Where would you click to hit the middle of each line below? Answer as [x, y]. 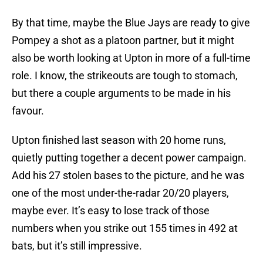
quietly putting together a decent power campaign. [129, 158]
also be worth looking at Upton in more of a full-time [131, 58]
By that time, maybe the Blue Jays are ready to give [131, 23]
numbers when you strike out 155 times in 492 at [125, 228]
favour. [28, 111]
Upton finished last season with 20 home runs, [119, 140]
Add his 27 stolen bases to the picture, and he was [128, 176]
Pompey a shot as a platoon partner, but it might [123, 41]
